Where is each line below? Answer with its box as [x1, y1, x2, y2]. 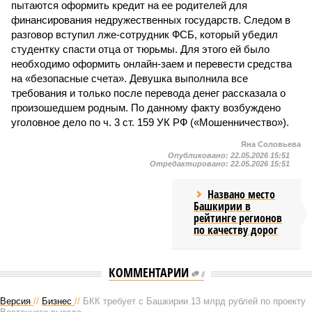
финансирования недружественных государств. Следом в [11, 14, 290, 26]
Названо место [208, 187, 276, 202]
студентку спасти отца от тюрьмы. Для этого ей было [11, 43, 270, 55]
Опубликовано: [168, 151, 231, 159]
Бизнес [42, 296, 72, 306]
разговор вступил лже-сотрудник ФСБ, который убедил [11, 29, 278, 40]
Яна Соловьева [241, 140, 301, 148]
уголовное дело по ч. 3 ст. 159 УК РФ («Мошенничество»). [11, 116, 289, 128]
